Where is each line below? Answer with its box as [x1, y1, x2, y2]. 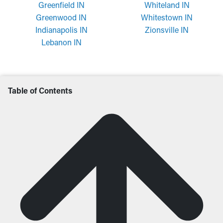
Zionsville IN [145, 24, 189, 35]
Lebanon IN [41, 37, 82, 47]
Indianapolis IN [35, 24, 88, 35]
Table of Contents [8, 85, 72, 96]
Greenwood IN [36, 12, 87, 22]
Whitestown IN [141, 12, 193, 22]
